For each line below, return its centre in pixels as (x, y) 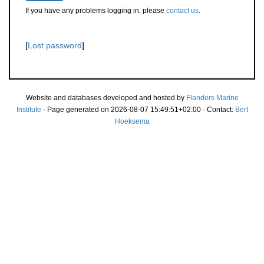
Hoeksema (132, 121)
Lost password (55, 45)
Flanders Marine (212, 98)
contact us (182, 11)
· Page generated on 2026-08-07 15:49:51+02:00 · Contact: (138, 110)
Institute (29, 110)
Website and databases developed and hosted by (106, 98)
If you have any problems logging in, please (96, 11)
